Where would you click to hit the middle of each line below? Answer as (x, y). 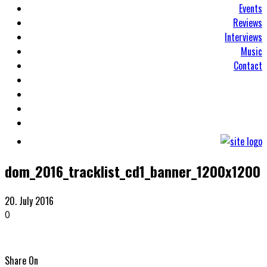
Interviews (243, 37)
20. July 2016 (29, 201)
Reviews (248, 23)
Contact (248, 66)
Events (251, 8)
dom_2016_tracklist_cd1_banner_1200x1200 (133, 171)
